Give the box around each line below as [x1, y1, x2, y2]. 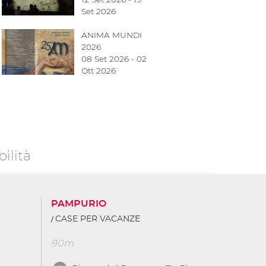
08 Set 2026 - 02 [81, 54, 147, 64]
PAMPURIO [51, 198, 106, 208]
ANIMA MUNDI [81, 30, 142, 40]
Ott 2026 [81, 66, 116, 75]
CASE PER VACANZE [55, 214, 140, 223]
